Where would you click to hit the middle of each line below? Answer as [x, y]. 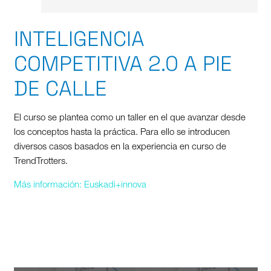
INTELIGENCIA [79, 38]
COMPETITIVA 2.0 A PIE [123, 63]
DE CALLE [60, 88]
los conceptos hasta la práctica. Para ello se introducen [122, 132]
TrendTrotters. [41, 162]
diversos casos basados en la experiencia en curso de [120, 147]
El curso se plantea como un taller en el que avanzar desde [129, 118]
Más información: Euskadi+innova [80, 185]
